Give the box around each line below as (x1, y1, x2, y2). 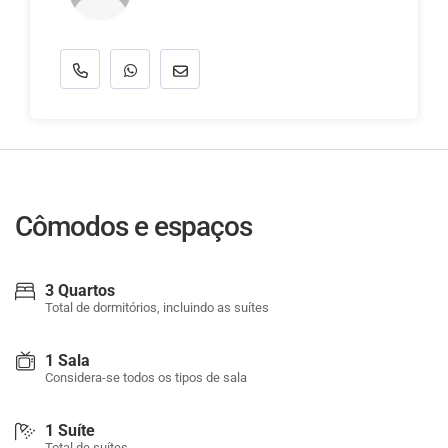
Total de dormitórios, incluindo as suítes (45, 300, 269, 315)
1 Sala (45, 351, 90, 370)
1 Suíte (45, 421, 95, 440)
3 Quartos (45, 281, 115, 300)
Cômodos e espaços (15, 210, 252, 243)
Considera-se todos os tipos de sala (45, 370, 247, 385)
